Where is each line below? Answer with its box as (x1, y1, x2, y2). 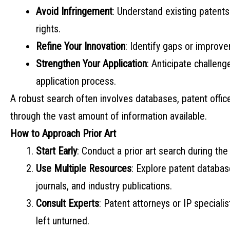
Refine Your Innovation (36, 40, 125, 53)
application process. (36, 75, 116, 88)
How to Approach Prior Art (10, 127, 116, 140)
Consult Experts (36, 197, 99, 210)
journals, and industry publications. (36, 180, 172, 193)
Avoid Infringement (36, 5, 112, 18)
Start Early (36, 145, 77, 158)
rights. (36, 23, 61, 35)
